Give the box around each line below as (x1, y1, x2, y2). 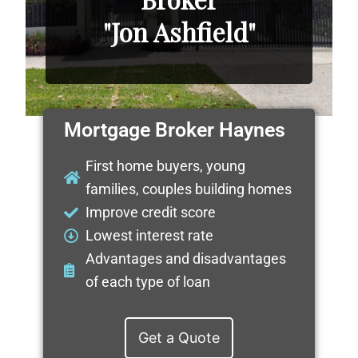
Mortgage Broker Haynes (63, 118, 285, 142)
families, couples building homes (86, 181, 292, 198)
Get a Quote (138, 328, 220, 346)
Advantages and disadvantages (86, 250, 287, 268)
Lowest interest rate (86, 227, 214, 245)
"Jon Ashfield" (102, 14, 256, 49)
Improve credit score (86, 204, 217, 221)
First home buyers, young (86, 157, 246, 175)
